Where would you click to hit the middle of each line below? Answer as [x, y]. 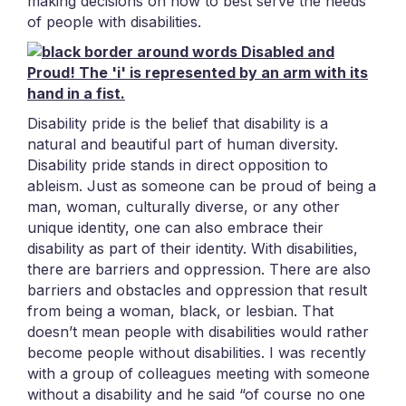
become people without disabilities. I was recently [197, 353]
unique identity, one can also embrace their [175, 228]
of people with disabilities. [114, 22]
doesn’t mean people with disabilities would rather [198, 332]
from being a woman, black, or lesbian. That [180, 311]
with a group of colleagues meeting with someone [198, 374]
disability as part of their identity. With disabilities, [193, 249]
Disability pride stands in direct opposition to [178, 165]
